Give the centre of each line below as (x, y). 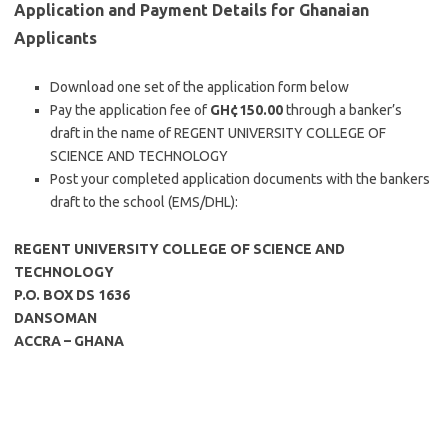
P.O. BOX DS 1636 (72, 295)
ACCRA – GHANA (69, 341)
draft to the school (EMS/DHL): (144, 202)
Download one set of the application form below (199, 87)
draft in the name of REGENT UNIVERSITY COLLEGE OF (218, 133)
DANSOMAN (55, 318)
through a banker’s (342, 110)
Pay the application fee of (130, 110)
